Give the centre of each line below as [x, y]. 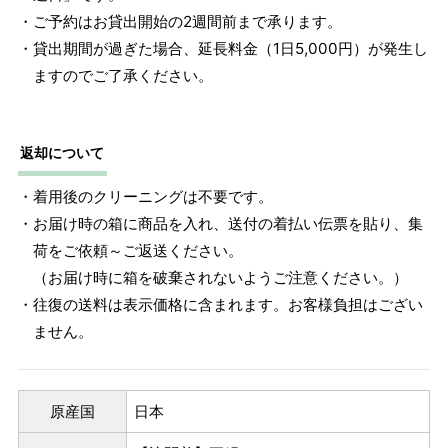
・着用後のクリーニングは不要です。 [145, 196]
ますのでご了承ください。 [122, 75]
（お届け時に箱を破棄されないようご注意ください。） [220, 277]
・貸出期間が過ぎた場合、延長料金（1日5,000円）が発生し [222, 48]
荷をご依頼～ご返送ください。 [137, 250]
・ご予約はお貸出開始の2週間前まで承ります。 [179, 21]
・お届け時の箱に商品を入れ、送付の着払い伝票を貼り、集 [220, 223]
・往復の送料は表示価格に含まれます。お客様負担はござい [220, 304]
